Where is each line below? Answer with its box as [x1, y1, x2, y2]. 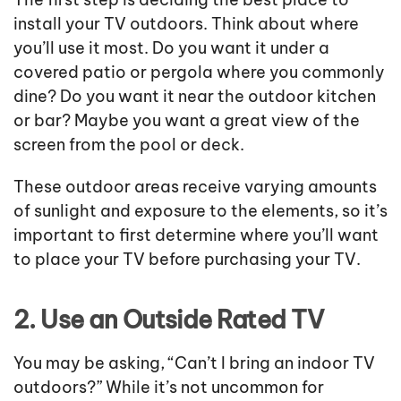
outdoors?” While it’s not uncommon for [13, 377, 324, 398]
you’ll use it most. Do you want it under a [13, 38, 329, 59]
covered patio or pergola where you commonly [13, 62, 385, 83]
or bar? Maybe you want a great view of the [13, 110, 360, 132]
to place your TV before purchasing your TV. [13, 249, 361, 270]
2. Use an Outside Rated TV [13, 304, 324, 336]
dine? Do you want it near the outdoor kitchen [13, 86, 376, 107]
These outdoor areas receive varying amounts [13, 176, 377, 198]
